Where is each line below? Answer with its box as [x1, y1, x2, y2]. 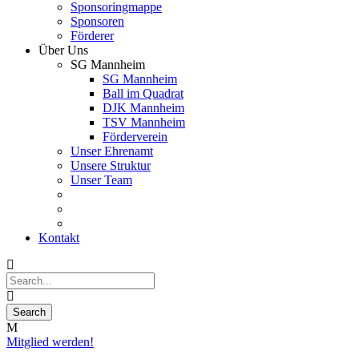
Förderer [71, 29, 114, 42]
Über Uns [38, 43, 88, 57]
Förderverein [103, 130, 167, 143]
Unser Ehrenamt [71, 144, 153, 158]
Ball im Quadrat [103, 87, 184, 100]
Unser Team [71, 173, 132, 187]
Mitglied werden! [6, 335, 94, 349]
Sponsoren [71, 14, 124, 28]
